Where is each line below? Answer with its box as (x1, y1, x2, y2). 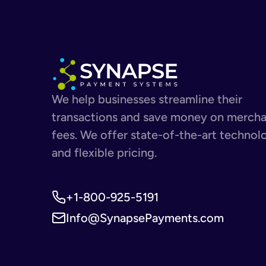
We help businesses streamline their (52, 91, 242, 106)
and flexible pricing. (52, 145, 157, 160)
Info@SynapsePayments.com (66, 210, 224, 225)
